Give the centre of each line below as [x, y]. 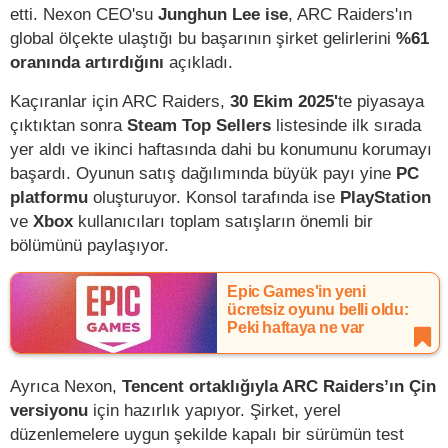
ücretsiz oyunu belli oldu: [318, 310]
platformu [49, 197]
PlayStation [385, 197]
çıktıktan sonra [68, 125]
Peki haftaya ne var [295, 328]
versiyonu [49, 410]
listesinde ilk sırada [346, 125]
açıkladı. [198, 62]
